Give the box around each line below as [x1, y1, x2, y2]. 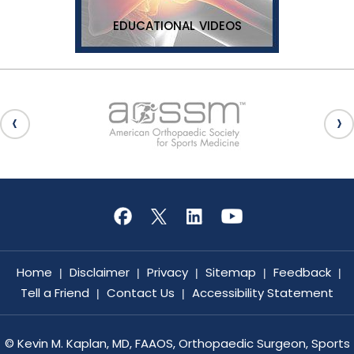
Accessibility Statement [192, 284, 333, 301]
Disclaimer [70, 263, 130, 281]
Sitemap [205, 263, 256, 281]
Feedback [273, 263, 331, 281]
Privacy [147, 263, 188, 281]
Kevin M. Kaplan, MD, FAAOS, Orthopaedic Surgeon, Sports [17, 334, 350, 352]
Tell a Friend [21, 284, 89, 301]
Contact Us [107, 284, 175, 301]
